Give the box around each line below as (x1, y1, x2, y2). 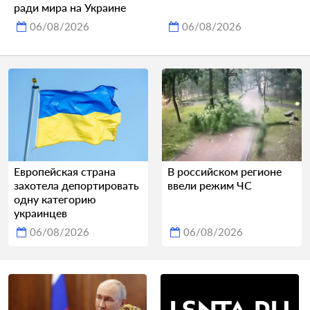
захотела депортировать (14, 179, 139, 192)
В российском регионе (167, 165, 282, 179)
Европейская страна (14, 165, 116, 179)
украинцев (14, 206, 67, 220)
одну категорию (14, 192, 96, 206)
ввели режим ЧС (167, 179, 252, 192)
